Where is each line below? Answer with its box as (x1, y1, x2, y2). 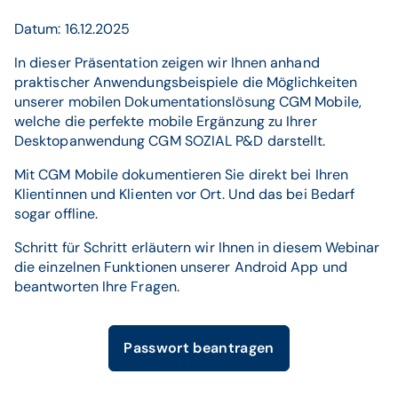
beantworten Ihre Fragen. (14, 277, 179, 296)
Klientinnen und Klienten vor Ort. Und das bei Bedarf (14, 185, 355, 203)
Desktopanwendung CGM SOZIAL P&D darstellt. (14, 131, 330, 150)
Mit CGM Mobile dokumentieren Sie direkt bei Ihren (14, 165, 348, 184)
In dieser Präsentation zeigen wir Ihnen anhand (14, 53, 320, 72)
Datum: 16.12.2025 (14, 20, 131, 38)
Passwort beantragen (123, 338, 275, 357)
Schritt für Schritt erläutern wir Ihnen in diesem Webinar (14, 238, 380, 257)
